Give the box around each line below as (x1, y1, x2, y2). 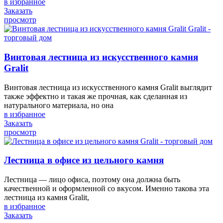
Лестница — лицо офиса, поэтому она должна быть (4, 175, 180, 184)
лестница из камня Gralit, (4, 193, 89, 202)
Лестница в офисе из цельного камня (4, 155, 164, 166)
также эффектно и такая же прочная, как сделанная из (4, 92, 187, 101)
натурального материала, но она (4, 101, 113, 110)
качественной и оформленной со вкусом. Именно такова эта (4, 184, 209, 193)
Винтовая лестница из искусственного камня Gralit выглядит (4, 83, 212, 92)
